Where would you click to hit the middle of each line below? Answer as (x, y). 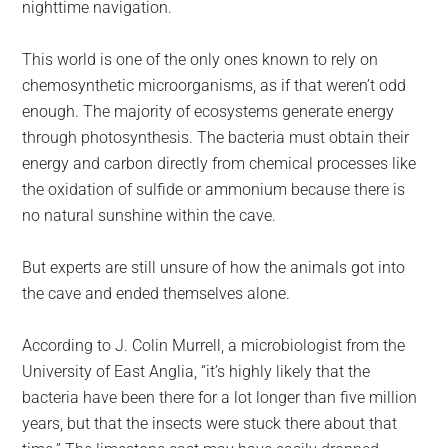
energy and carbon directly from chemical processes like (219, 163)
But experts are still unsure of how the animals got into (214, 267)
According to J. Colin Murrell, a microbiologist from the (214, 345)
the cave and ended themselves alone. (156, 293)
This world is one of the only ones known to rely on (200, 59)
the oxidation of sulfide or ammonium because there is (214, 189)
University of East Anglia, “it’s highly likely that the (196, 371)
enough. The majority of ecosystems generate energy (208, 111)
